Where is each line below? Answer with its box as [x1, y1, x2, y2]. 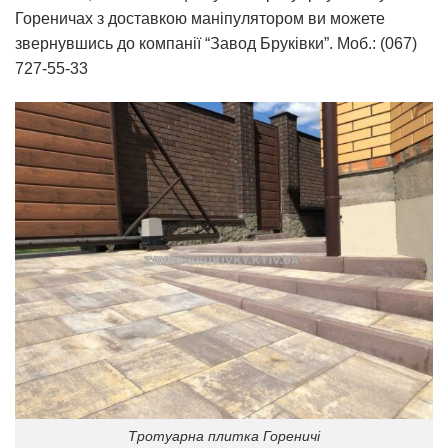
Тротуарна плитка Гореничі [128, 427, 320, 444]
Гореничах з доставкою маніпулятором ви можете [15, 10, 385, 28]
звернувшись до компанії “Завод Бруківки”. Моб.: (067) [15, 35, 417, 53]
